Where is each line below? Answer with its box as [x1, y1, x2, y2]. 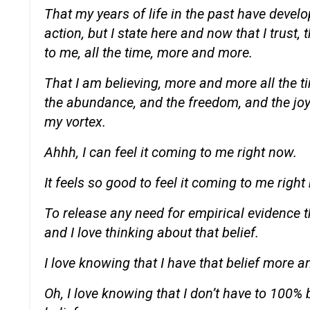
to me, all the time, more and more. [44, 44, 253, 61]
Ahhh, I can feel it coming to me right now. [44, 143, 297, 161]
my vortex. [44, 113, 106, 130]
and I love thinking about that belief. [44, 224, 259, 241]
